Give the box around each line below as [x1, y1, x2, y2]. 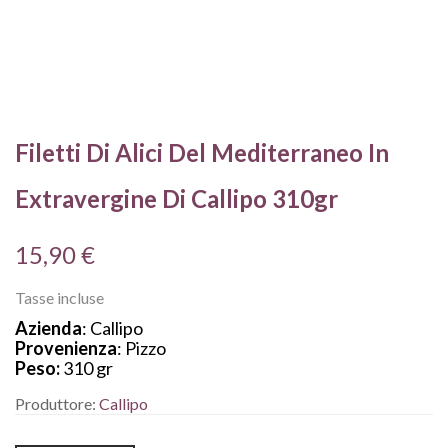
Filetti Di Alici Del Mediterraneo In [15, 138, 389, 168]
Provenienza [15, 337, 117, 360]
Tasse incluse [15, 288, 104, 308]
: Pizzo [117, 337, 166, 360]
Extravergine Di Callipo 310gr [15, 184, 338, 214]
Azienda [15, 317, 82, 340]
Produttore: [15, 394, 99, 414]
